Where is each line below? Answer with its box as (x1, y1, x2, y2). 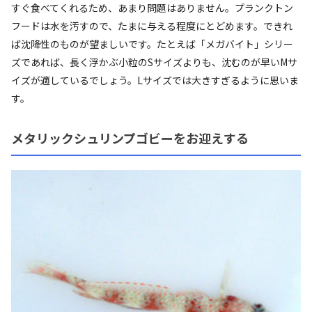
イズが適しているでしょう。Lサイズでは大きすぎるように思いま (11, 72, 299, 87)
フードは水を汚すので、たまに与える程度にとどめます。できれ (11, 18, 292, 33)
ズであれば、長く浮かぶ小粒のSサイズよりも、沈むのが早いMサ (11, 54, 297, 69)
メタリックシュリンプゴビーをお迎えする (11, 128, 249, 147)
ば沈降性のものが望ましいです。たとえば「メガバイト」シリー (11, 36, 293, 51)
